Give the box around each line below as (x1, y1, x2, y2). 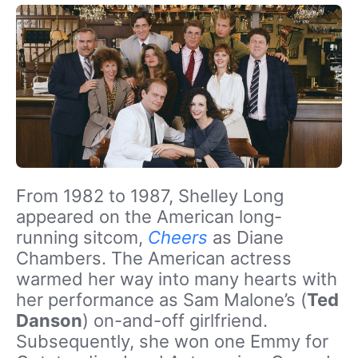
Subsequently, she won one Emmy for (16, 330, 328, 352)
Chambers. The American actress (16, 247, 292, 268)
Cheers (148, 226, 208, 248)
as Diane (208, 226, 284, 248)
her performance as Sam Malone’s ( (16, 288, 307, 310)
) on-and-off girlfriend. (82, 309, 268, 331)
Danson (16, 309, 82, 331)
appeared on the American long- (16, 205, 282, 227)
